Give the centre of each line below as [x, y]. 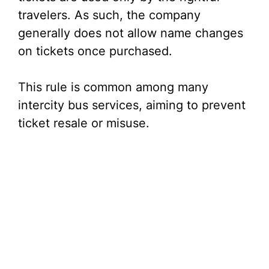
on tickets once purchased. [95, 51]
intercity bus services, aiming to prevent [132, 105]
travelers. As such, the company [109, 15]
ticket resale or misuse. [84, 123]
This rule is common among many [113, 87]
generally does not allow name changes [131, 33]
